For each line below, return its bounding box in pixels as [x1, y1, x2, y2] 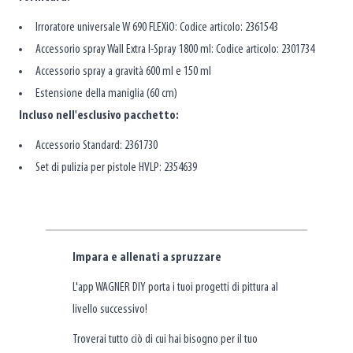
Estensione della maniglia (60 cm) [35, 87, 177, 100]
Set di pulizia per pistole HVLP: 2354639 [35, 161, 197, 174]
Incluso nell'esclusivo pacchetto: [19, 109, 179, 122]
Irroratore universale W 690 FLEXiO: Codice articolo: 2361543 [35, 20, 278, 34]
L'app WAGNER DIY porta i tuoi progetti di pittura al [72, 281, 278, 294]
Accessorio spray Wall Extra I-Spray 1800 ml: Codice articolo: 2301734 [35, 43, 314, 56]
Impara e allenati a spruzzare [72, 251, 221, 264]
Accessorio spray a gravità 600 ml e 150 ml [35, 65, 211, 78]
